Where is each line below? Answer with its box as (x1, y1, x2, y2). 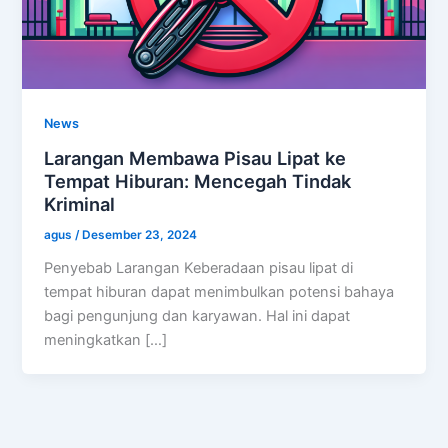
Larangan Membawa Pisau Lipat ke (44, 147, 347, 170)
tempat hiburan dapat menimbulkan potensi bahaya (44, 282, 395, 301)
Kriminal (44, 193, 116, 216)
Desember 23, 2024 (82, 227, 198, 242)
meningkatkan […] (44, 330, 168, 349)
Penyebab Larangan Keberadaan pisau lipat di (44, 258, 354, 277)
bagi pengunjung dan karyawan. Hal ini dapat (44, 306, 351, 325)
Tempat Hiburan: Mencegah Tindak (44, 170, 352, 193)
